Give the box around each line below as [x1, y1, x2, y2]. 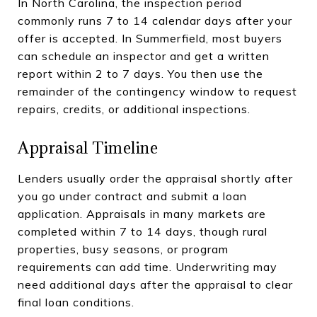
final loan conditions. [18, 294, 134, 309]
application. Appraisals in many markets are [18, 206, 266, 221]
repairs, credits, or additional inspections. [18, 101, 250, 116]
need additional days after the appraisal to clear [18, 277, 293, 292]
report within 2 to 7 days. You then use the [18, 66, 263, 81]
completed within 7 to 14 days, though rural [18, 224, 267, 238]
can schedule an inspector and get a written [18, 48, 270, 63]
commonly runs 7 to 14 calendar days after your [18, 13, 292, 28]
